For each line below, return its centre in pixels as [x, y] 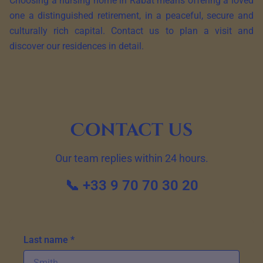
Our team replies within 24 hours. [131, 159]
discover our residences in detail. [77, 46]
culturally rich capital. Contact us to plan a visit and [131, 31]
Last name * [49, 240]
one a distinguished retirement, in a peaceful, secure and [131, 16]
